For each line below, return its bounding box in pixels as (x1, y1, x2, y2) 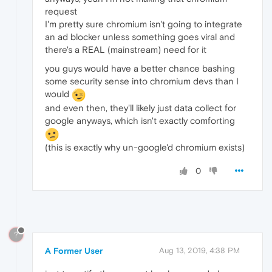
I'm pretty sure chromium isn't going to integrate (45, 19, 242, 30)
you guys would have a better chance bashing (45, 63, 235, 74)
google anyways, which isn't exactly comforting (45, 115, 235, 126)
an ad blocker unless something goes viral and (45, 32, 235, 42)
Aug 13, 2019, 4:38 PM (159, 245, 240, 255)
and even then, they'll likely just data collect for (45, 103, 236, 114)
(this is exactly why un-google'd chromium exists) (45, 141, 245, 152)
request (45, 6, 77, 17)
